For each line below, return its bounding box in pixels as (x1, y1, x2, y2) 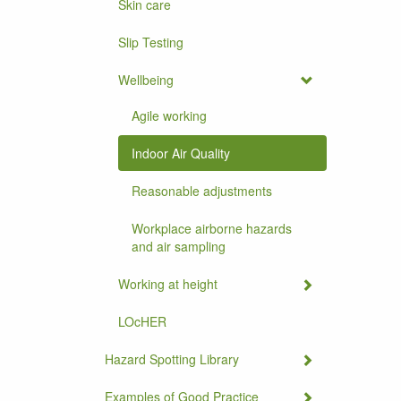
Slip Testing (118, 33, 183, 51)
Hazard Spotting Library (105, 350, 239, 368)
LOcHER (118, 312, 166, 330)
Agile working (132, 107, 207, 124)
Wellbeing (118, 71, 174, 89)
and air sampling (132, 237, 226, 255)
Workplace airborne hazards (132, 219, 292, 237)
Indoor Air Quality (132, 144, 230, 162)
